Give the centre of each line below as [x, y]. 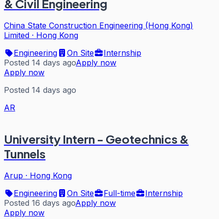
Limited [17, 35]
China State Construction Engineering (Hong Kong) [99, 25]
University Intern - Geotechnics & [96, 139]
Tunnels [25, 154]
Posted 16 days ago [40, 203]
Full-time [120, 193]
